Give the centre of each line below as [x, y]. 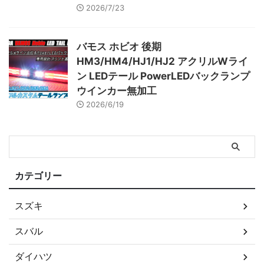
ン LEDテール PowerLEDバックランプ [163, 76]
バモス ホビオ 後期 [119, 47]
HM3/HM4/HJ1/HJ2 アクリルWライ [162, 62]
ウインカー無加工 [117, 91]
